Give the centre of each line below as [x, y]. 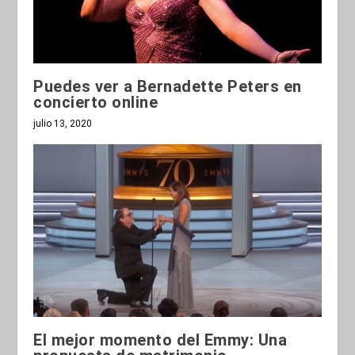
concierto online [96, 102]
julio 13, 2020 [63, 123]
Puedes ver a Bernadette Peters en [168, 86]
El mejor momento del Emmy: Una [160, 340]
